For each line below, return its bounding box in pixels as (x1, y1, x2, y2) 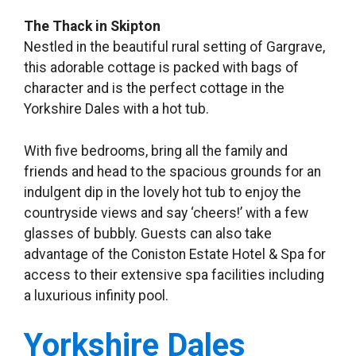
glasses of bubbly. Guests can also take (24, 225, 272, 242)
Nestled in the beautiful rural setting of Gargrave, (24, 39, 325, 56)
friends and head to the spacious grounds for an (24, 163, 321, 180)
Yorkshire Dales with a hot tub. (24, 101, 209, 118)
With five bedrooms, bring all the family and (24, 142, 288, 159)
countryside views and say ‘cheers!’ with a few (24, 204, 308, 221)
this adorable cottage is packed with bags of (24, 60, 299, 76)
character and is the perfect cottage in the (24, 80, 284, 97)
